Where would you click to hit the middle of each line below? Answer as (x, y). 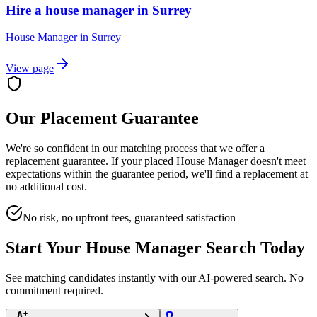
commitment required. (54, 290)
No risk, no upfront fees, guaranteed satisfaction (129, 218)
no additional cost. (46, 187)
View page (30, 69)
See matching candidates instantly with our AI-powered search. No (155, 277)
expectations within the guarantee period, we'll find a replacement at (157, 174)
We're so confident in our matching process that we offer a (135, 149)
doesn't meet (277, 161)
